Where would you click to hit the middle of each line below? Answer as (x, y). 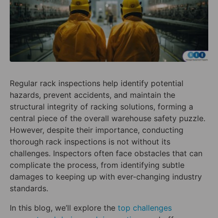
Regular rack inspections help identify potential (97, 83)
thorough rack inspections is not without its (90, 142)
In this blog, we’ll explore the (64, 208)
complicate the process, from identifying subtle (97, 165)
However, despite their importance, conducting (97, 130)
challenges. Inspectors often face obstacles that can (106, 154)
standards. (29, 189)
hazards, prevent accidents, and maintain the (92, 95)
